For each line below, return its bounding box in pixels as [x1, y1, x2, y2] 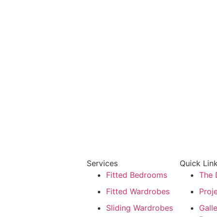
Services [86, 158, 118, 169]
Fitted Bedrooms [106, 170, 167, 180]
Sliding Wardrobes [106, 203, 173, 213]
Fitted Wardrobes [106, 186, 170, 197]
